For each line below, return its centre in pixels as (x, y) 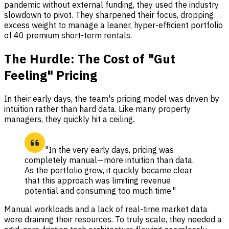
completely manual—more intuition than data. (109, 160)
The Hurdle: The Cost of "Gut (90, 59)
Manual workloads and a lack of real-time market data (106, 209)
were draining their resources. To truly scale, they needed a (113, 219)
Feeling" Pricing (51, 75)
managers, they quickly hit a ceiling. (69, 119)
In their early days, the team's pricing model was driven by (112, 98)
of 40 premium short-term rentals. (68, 35)
